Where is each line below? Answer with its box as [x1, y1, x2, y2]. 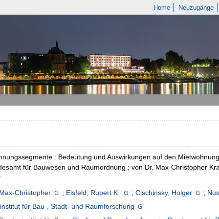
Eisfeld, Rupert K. [66, 189, 120, 197]
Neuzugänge [178, 4, 214, 11]
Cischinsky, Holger [135, 189, 192, 197]
